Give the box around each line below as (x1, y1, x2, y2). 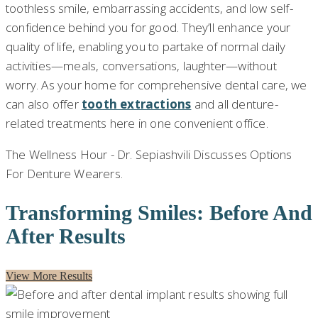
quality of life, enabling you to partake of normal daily (6, 38, 286, 55)
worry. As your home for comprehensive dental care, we (6, 77, 307, 94)
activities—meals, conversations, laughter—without (6, 57, 277, 75)
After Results (6, 224, 126, 248)
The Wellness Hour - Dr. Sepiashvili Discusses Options (6, 146, 292, 163)
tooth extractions (82, 96, 192, 113)
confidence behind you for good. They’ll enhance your (6, 19, 291, 36)
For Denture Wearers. (6, 165, 123, 182)
